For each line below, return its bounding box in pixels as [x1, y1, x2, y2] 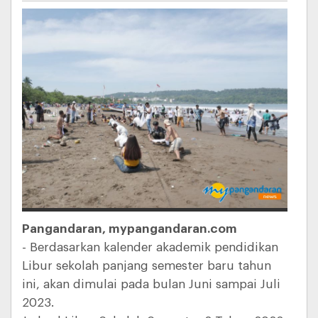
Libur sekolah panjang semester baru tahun [22, 259, 271, 272]
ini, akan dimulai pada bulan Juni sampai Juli [22, 278, 280, 290]
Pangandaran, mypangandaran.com [22, 222, 237, 235]
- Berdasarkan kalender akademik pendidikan [22, 241, 278, 253]
